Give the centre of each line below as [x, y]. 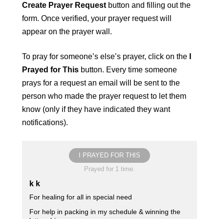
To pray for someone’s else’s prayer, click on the [106, 56]
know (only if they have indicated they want [96, 109]
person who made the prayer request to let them [104, 96]
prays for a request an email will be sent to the [101, 83]
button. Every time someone [129, 70]
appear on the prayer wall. [67, 32]
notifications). [45, 122]
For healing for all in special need [81, 197]
